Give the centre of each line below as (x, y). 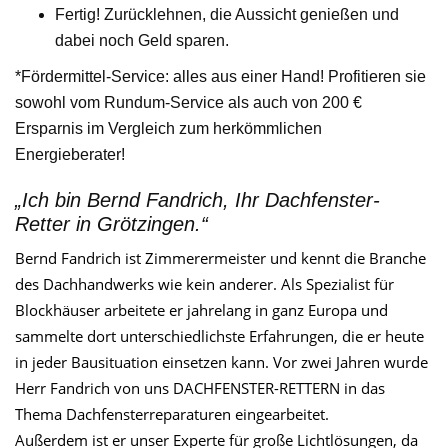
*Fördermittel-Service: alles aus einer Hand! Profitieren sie (220, 77)
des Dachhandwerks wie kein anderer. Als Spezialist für (204, 284)
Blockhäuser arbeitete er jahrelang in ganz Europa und (201, 310)
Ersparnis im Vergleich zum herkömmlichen (168, 129)
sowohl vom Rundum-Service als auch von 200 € (188, 103)
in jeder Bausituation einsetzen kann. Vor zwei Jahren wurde (221, 362)
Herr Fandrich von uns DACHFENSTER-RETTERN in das (200, 388)
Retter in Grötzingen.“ (111, 224)
